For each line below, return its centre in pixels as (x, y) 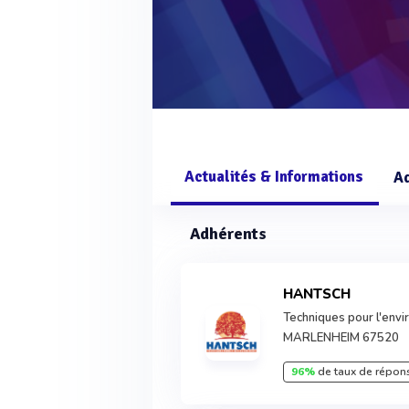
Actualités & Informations (274, 177)
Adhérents (229, 234)
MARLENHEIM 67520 (341, 338)
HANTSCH (322, 294)
